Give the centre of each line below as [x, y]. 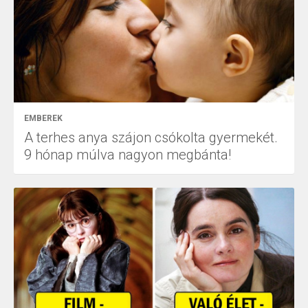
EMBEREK [43, 118]
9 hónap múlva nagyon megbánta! [128, 154]
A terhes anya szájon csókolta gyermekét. [151, 137]
